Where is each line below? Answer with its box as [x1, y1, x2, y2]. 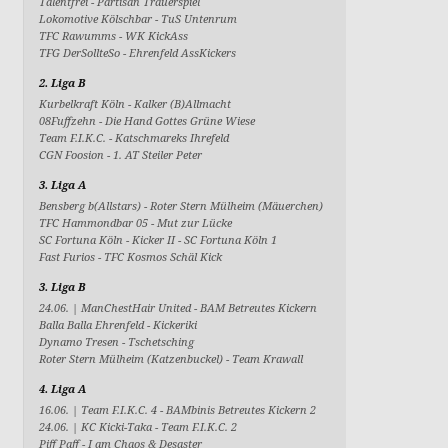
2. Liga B [39, 75, 86, 90]
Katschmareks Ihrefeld [115, 130, 230, 145]
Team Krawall [232, 351, 304, 366]
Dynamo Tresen [39, 334, 123, 349]
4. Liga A [39, 381, 87, 396]
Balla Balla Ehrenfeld [39, 317, 148, 332]
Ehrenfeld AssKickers [129, 45, 237, 60]
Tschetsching [128, 334, 195, 349]
